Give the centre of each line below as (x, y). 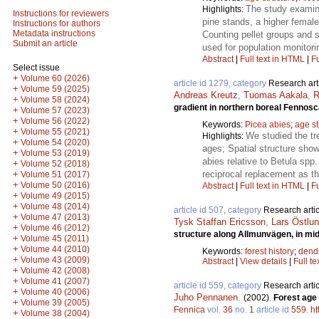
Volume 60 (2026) (55, 78)
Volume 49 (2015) (55, 196)
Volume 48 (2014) (55, 206)
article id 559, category (219, 285)
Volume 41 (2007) (55, 281)
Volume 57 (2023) (55, 110)
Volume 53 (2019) (55, 153)
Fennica (189, 309)
